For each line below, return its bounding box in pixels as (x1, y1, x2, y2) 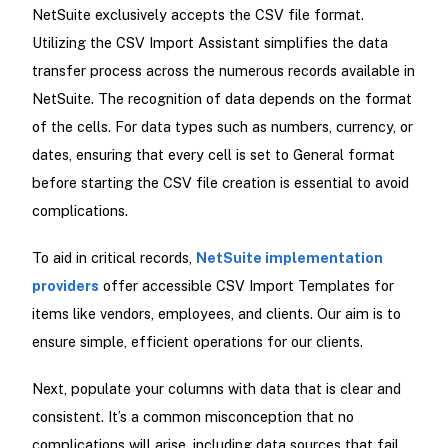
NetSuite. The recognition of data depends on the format (31, 89, 412, 107)
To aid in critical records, (31, 248, 196, 266)
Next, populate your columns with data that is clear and (31, 380, 401, 398)
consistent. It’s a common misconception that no (31, 408, 354, 426)
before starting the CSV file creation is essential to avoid (31, 173, 409, 191)
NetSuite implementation (195, 248, 383, 266)
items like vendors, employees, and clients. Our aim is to (31, 304, 401, 322)
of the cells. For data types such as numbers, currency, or (31, 117, 413, 135)
